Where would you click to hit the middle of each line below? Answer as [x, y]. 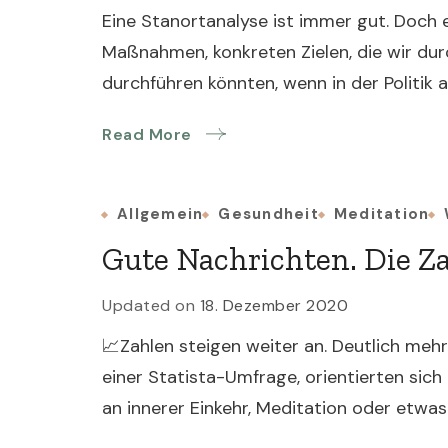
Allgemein [160, 214]
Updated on [151, 305]
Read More [147, 134]
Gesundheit [268, 214]
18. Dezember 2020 [273, 305]
